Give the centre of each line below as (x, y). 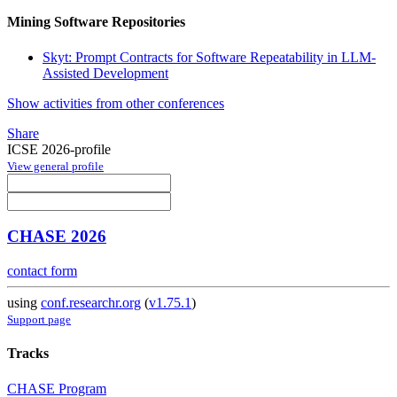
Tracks (28, 354)
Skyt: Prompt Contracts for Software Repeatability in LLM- (209, 57)
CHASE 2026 (57, 237)
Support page (39, 320)
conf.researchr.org (91, 303)
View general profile (55, 166)
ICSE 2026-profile (59, 149)
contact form (42, 271)
